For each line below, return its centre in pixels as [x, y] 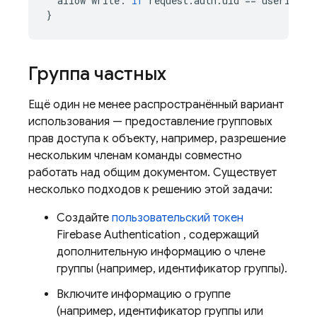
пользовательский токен [178, 218]
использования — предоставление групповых [150, 122]
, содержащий [220, 235]
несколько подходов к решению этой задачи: [150, 190]
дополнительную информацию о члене [161, 252]
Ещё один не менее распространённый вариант [156, 105]
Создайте [84, 218]
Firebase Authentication [119, 235]
